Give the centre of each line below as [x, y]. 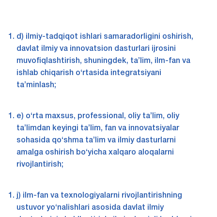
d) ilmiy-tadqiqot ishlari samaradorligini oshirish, [105, 37]
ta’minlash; [36, 85]
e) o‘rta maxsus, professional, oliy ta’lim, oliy [98, 116]
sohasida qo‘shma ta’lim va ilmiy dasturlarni [96, 141]
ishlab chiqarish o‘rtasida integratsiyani [89, 73]
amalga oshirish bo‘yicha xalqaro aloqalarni [95, 153]
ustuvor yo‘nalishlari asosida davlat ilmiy [90, 208]
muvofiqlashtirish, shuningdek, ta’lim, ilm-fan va [103, 61]
